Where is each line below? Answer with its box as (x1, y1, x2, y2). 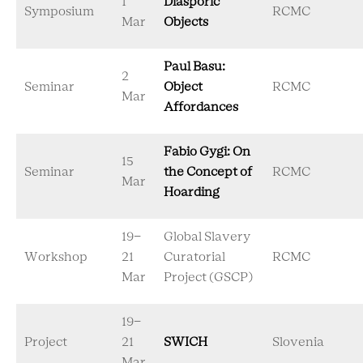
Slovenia (272, 336, 324, 348)
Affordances (164, 101, 238, 113)
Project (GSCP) (164, 271, 253, 284)
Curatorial (164, 251, 225, 263)
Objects (164, 16, 208, 28)
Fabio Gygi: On (164, 146, 250, 158)
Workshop (24, 251, 88, 263)
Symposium (24, 6, 94, 18)
